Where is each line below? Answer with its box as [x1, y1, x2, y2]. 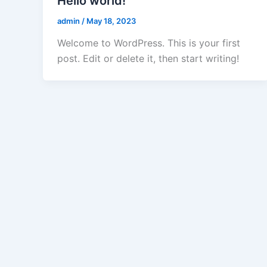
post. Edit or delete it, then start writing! [57, 52, 239, 65]
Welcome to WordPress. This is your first [57, 37, 240, 49]
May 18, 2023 [86, 15, 136, 26]
